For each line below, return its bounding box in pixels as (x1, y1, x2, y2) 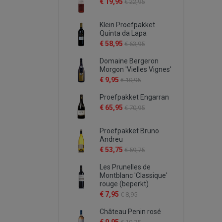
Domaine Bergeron (100, 57, 159, 65)
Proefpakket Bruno (100, 127, 159, 135)
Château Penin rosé (100, 208, 161, 216)
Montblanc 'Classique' (100, 171, 167, 179)
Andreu (100, 135, 123, 143)
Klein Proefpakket (100, 21, 155, 29)
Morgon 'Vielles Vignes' (100, 65, 171, 73)
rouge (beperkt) (100, 180, 149, 188)
